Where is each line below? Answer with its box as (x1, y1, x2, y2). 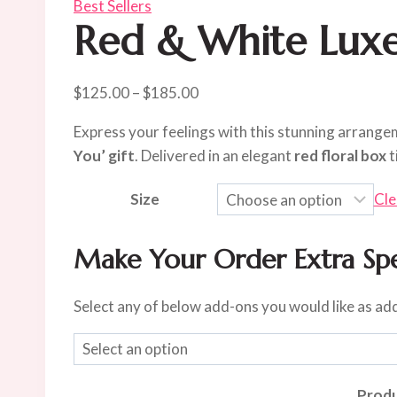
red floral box (294, 146, 386, 166)
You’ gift (74, 146, 135, 166)
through (198, 154, 252, 174)
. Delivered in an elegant (135, 146, 294, 166)
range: (198, 106, 240, 126)
